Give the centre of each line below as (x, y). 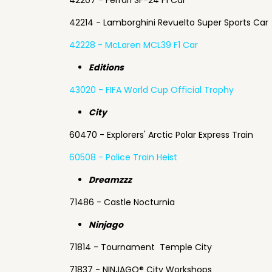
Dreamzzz (110, 180)
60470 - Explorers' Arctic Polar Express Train (161, 135)
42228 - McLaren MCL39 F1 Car (134, 45)
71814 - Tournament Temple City (141, 247)
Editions (106, 67)
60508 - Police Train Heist (123, 157)
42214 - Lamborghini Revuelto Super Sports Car (169, 22)
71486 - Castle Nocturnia (122, 202)
